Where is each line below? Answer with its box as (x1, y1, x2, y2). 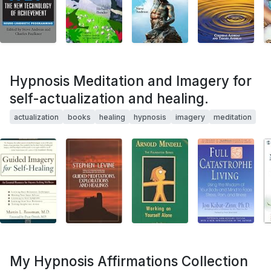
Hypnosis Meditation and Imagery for (10, 73, 252, 90)
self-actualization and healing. (10, 90, 209, 107)
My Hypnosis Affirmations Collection (10, 253, 248, 270)
